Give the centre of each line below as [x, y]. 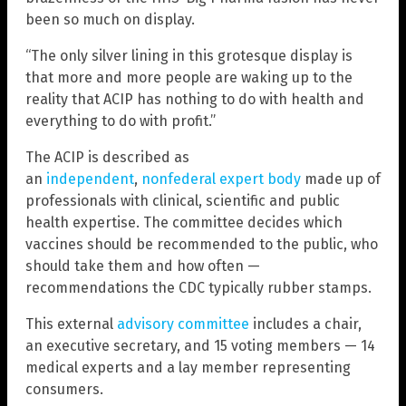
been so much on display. [110, 20]
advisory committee [183, 324]
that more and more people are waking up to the [189, 78]
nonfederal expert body [221, 179]
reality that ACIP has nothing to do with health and [195, 100]
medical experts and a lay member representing [188, 368]
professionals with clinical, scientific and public [183, 201]
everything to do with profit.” [121, 121]
